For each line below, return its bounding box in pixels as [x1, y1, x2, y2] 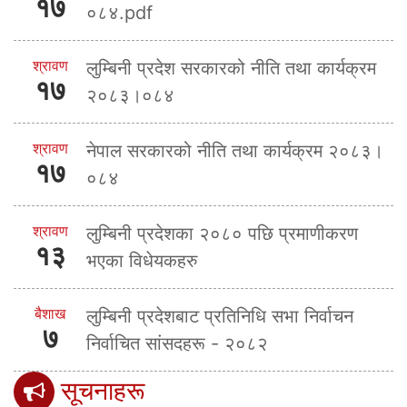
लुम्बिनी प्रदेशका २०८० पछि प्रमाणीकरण [86, 222, 358, 244]
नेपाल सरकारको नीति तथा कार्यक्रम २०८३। [86, 139, 383, 162]
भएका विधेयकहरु [86, 249, 197, 272]
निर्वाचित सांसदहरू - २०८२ [86, 332, 268, 354]
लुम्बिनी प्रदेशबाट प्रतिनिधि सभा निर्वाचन [86, 304, 353, 327]
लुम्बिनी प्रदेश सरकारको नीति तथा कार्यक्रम [86, 56, 376, 79]
